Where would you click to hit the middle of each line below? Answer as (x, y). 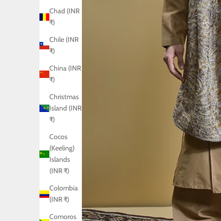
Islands (60, 160)
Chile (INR (64, 40)
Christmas (64, 97)
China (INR (65, 68)
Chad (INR (64, 11)
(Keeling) (62, 148)
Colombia (64, 188)
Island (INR (65, 108)
